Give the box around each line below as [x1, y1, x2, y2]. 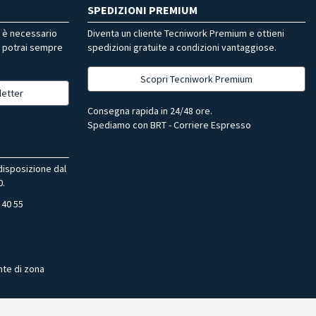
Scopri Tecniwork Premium [140, 72, 253, 85]
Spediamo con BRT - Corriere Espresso [87, 118, 251, 131]
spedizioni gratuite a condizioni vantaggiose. [87, 40, 276, 54]
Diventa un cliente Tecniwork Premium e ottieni [87, 26, 284, 39]
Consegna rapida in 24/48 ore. [87, 104, 212, 117]
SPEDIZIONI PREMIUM [87, 2, 197, 17]
